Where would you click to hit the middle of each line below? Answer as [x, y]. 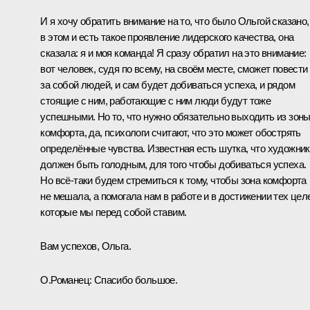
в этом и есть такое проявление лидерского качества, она [167, 37]
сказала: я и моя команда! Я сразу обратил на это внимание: [173, 53]
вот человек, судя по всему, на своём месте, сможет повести [174, 69]
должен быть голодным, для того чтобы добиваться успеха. [173, 164]
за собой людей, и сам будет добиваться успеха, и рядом [167, 84]
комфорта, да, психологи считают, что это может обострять [171, 132]
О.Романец [65, 280]
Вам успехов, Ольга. [85, 246]
